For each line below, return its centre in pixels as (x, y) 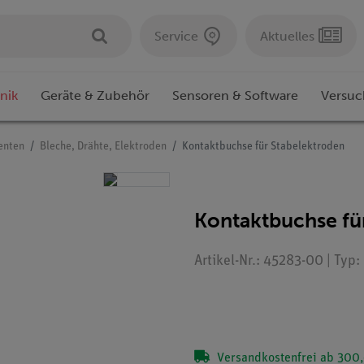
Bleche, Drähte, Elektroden (103, 147)
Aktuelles (287, 36)
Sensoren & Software (235, 96)
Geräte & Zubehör (95, 96)
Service (176, 36)
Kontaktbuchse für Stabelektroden (263, 147)
